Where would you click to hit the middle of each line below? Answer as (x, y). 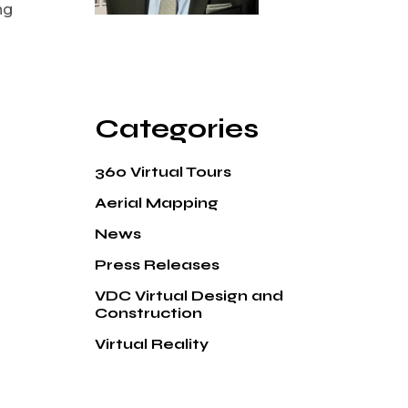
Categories (176, 128)
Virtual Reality (151, 344)
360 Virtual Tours (163, 172)
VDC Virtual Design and (189, 296)
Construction (148, 313)
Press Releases (157, 265)
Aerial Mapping (156, 203)
